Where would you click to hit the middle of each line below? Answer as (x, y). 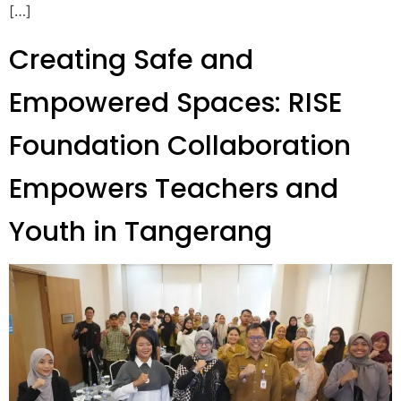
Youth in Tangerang (141, 231)
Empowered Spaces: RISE (175, 102)
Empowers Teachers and (174, 188)
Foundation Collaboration (180, 145)
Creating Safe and (131, 60)
